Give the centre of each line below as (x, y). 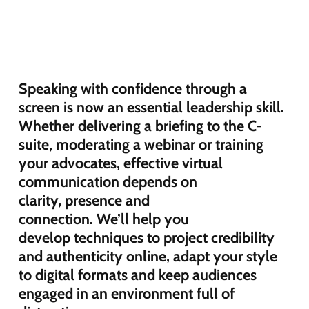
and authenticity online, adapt (116, 256)
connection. (57, 218)
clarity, (41, 200)
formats (102, 274)
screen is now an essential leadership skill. (151, 107)
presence (93, 200)
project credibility (217, 237)
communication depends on (108, 181)
